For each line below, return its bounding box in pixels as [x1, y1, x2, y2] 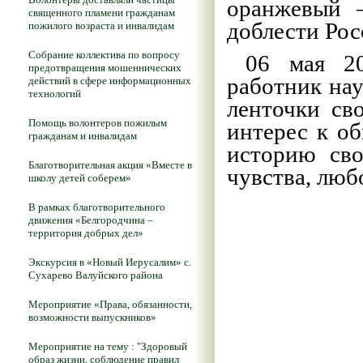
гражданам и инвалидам [28, 130, 137, 142]
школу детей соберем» [28, 172, 131, 184]
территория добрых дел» [28, 227, 143, 239]
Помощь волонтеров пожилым [28, 117, 167, 129]
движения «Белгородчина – [28, 214, 153, 226]
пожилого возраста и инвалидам [28, 19, 174, 32]
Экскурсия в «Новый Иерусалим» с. [28, 256, 191, 268]
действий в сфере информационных [28, 75, 191, 87]
